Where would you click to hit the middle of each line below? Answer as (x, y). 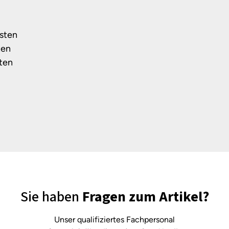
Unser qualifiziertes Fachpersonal (114, 220)
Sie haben (51, 197)
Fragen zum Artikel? (145, 197)
